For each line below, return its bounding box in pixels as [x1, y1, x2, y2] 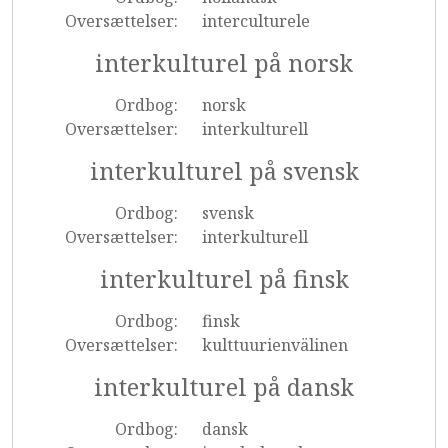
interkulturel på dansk [94, 371, 354, 403]
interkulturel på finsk [99, 263, 349, 295]
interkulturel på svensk [89, 155, 359, 187]
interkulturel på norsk [95, 47, 353, 79]
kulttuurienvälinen [201, 334, 348, 356]
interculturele [201, 10, 310, 32]
